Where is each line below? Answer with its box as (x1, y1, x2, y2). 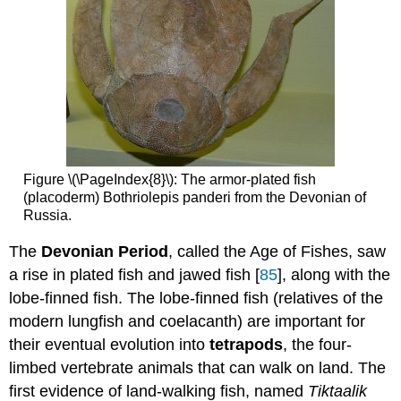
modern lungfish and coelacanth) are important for (9, 312, 366, 331)
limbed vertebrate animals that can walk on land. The (9, 359, 387, 378)
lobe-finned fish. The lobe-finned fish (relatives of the (9, 289, 384, 308)
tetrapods (209, 336, 284, 354)
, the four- (283, 336, 353, 354)
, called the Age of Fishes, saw (168, 243, 387, 261)
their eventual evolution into (9, 336, 210, 354)
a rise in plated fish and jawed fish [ (9, 266, 260, 285)
